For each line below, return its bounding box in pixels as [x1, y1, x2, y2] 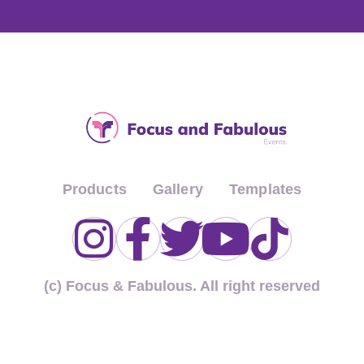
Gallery [152, 180, 203, 197]
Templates [228, 180, 302, 197]
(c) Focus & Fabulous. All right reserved [44, 277, 320, 294]
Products [62, 180, 127, 197]
